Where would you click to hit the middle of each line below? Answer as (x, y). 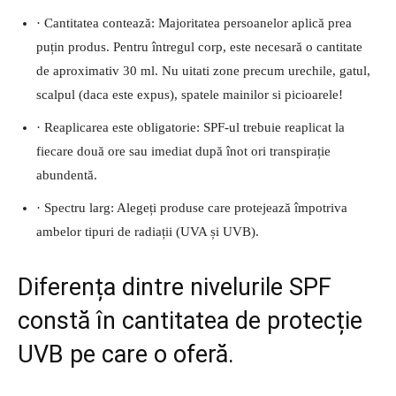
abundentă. (67, 175)
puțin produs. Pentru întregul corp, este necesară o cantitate (199, 46)
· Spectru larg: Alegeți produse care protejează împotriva (192, 207)
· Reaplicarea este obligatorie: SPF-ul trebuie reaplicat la (190, 127)
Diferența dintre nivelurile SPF (175, 287)
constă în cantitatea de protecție (190, 320)
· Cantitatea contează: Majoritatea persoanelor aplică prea (194, 23)
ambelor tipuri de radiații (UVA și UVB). (148, 231)
